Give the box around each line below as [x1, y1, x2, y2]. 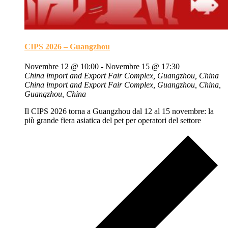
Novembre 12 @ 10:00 [24, 62, 99, 71]
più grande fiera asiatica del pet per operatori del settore [24, 116, 201, 125]
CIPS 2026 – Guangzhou [24, 42, 110, 51]
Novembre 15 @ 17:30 [105, 62, 180, 71]
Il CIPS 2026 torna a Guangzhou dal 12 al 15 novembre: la [24, 107, 214, 116]
